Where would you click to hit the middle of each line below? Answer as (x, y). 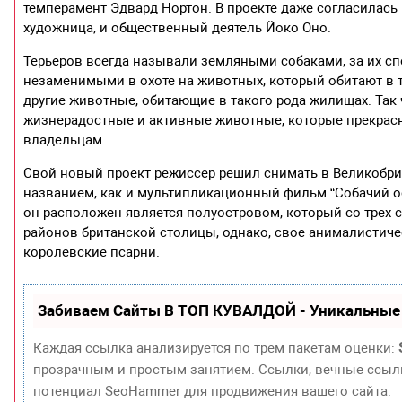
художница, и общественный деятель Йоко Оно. (178, 27)
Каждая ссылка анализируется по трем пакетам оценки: (216, 348)
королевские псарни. (92, 252)
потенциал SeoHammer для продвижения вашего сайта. (213, 391)
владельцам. (65, 140)
